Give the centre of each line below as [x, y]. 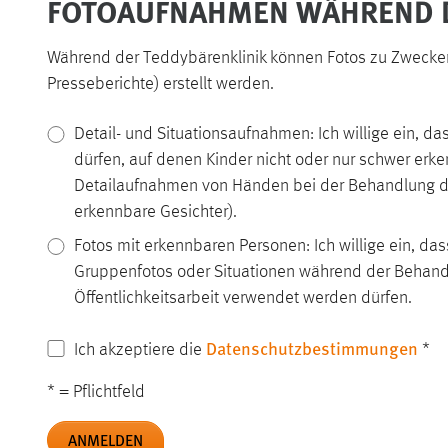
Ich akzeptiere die [139, 350]
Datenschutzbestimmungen [311, 348]
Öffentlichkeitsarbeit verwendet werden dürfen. [242, 298]
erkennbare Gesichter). [155, 212]
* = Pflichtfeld [96, 392]
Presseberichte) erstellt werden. [160, 84]
